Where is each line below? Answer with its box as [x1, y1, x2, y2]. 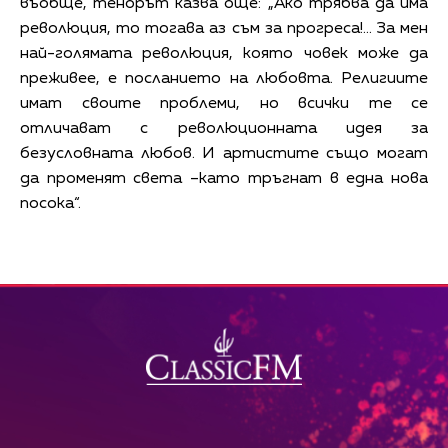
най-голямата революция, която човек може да [20, 45, 428, 62]
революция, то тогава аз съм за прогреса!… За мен [20, 20, 428, 37]
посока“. [20, 195, 81, 212]
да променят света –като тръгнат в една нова [20, 170, 428, 187]
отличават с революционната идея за [20, 120, 428, 137]
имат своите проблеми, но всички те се [20, 95, 428, 112]
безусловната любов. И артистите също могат [20, 145, 428, 162]
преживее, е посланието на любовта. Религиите [20, 70, 428, 87]
